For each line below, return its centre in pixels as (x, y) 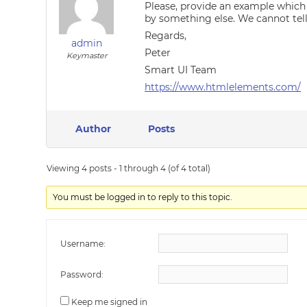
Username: (83, 243)
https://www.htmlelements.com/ (223, 87)
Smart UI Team (181, 70)
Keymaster (86, 56)
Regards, (166, 36)
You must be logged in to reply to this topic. (143, 197)
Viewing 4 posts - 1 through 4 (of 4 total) (129, 168)
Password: (82, 274)
